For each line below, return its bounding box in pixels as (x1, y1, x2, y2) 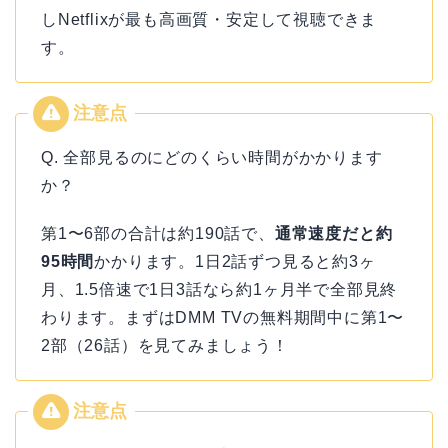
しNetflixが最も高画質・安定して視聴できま (41, 10, 378, 28)
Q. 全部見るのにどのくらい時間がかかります (41, 148, 383, 166)
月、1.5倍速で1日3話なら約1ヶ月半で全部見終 (41, 280, 398, 298)
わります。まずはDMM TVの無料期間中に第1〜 (41, 308, 405, 326)
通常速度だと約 (274, 224, 393, 242)
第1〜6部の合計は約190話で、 (41, 224, 275, 242)
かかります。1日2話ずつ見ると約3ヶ (94, 252, 376, 270)
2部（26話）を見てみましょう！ (41, 336, 289, 354)
